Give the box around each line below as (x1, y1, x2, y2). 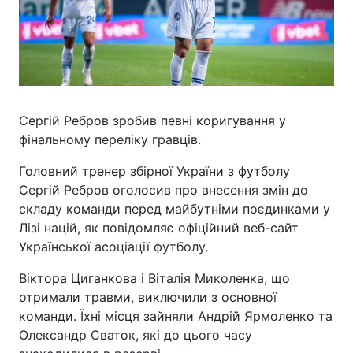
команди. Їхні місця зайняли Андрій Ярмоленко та (19, 308, 333, 324)
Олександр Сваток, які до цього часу (19, 327, 252, 343)
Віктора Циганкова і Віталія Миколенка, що (19, 270, 290, 286)
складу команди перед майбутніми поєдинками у (19, 201, 330, 217)
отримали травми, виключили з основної (19, 289, 277, 305)
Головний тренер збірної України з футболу (19, 163, 290, 179)
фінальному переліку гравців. (19, 132, 201, 147)
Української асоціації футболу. (19, 239, 208, 255)
